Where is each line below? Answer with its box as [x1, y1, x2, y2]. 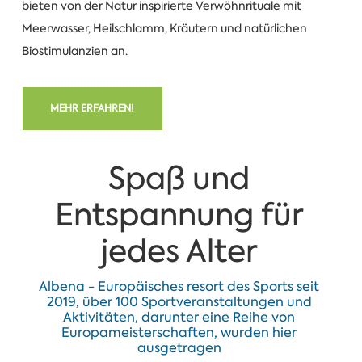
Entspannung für [54, 193, 304, 235]
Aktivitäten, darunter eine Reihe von [63, 308, 296, 326]
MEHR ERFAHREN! [50, 102, 135, 116]
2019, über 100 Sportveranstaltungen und [46, 293, 312, 310]
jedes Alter [100, 229, 259, 271]
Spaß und [108, 157, 250, 199]
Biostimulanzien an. [21, 44, 128, 59]
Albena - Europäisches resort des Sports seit [39, 277, 320, 295]
